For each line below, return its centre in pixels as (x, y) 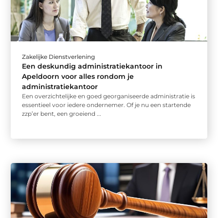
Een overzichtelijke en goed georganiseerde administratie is (109, 96)
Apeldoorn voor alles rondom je (78, 77)
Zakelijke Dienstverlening (59, 57)
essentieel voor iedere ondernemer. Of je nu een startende (107, 105)
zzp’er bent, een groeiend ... (62, 114)
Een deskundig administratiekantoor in (92, 66)
